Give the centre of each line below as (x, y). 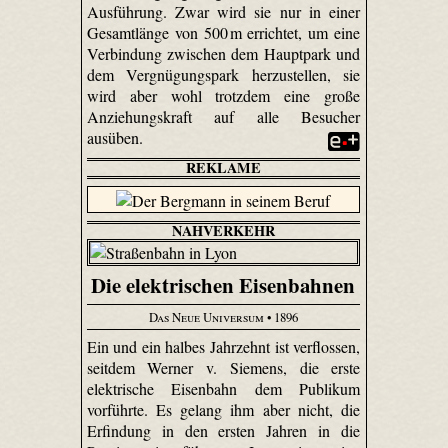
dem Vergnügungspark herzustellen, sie (223, 75)
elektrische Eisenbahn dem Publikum (223, 389)
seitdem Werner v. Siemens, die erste (223, 368)
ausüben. (116, 138)
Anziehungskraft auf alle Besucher (223, 117)
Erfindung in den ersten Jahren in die (223, 431)
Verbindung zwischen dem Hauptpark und (223, 54)
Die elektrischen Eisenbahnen (223, 285)
